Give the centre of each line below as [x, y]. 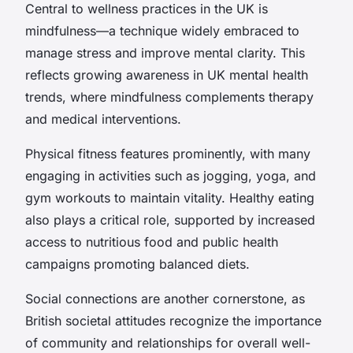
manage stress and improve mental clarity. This [165, 52]
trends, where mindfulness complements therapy [169, 97]
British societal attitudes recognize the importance [173, 320]
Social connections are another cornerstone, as [165, 298]
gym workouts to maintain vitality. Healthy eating [170, 197]
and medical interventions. [103, 119]
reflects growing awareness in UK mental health [167, 74]
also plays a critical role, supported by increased [170, 219]
